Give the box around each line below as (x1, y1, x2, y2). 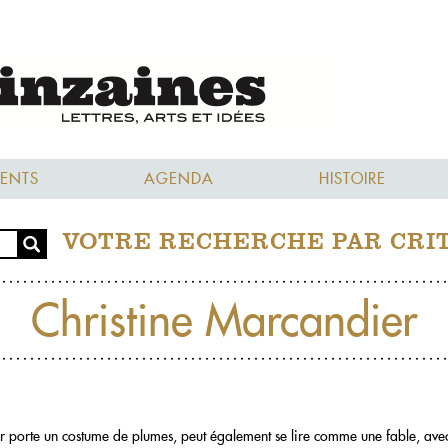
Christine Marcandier (31, 291, 417, 348)
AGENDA (144, 168, 214, 188)
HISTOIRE (319, 168, 386, 188)
